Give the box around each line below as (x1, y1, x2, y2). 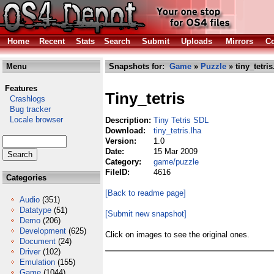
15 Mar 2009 (154, 147, 198, 156)
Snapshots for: (106, 62, 169, 71)
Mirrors (226, 37, 253, 46)
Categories (4, 173, 46, 182)
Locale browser (2, 115, 63, 124)
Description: (105, 116, 154, 125)
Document (20, 237, 56, 246)
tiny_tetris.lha (154, 126, 201, 135)
